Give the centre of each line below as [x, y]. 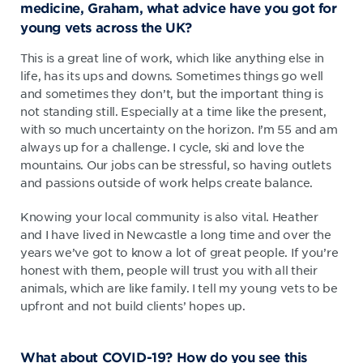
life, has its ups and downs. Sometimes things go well [172, 75]
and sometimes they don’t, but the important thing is [172, 93]
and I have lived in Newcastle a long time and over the [176, 234]
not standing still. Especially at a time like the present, [173, 111]
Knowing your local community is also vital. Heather [169, 216]
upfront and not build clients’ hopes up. [133, 305]
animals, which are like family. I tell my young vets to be [179, 287]
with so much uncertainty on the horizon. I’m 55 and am [179, 128]
